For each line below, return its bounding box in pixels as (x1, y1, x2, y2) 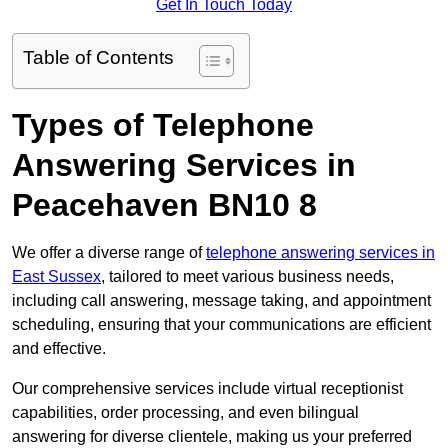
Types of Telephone (12, 107, 314, 144)
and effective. (12, 340, 106, 358)
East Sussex (12, 268, 101, 286)
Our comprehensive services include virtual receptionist (12, 380, 403, 398)
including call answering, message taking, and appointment (12, 292, 431, 310)
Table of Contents (23, 47, 174, 69)
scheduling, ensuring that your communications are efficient (12, 316, 431, 334)
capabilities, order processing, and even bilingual (12, 404, 359, 422)
